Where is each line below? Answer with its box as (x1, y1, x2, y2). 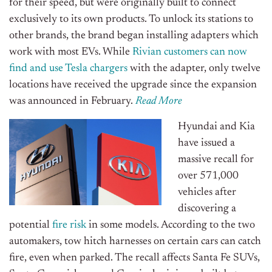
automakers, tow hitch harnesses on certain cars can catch (9, 236, 261, 248)
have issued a (178, 138, 235, 149)
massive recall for (178, 154, 254, 166)
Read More (135, 96, 182, 107)
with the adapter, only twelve (127, 63, 260, 75)
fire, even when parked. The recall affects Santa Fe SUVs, (9, 253, 260, 264)
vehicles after (178, 187, 236, 199)
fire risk (52, 220, 86, 231)
